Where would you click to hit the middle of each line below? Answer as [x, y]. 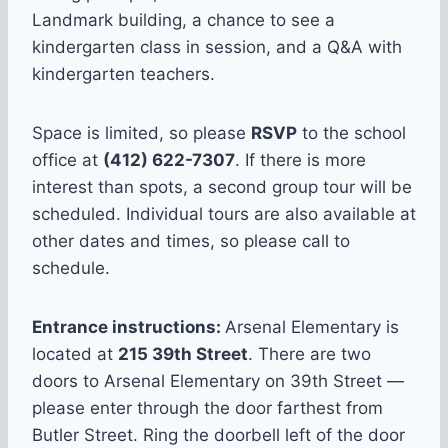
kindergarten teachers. [123, 73]
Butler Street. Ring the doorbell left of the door [218, 434]
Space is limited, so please [141, 132]
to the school [351, 132]
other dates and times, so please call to [191, 240]
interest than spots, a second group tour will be [222, 186]
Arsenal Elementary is [312, 326]
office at [67, 159]
